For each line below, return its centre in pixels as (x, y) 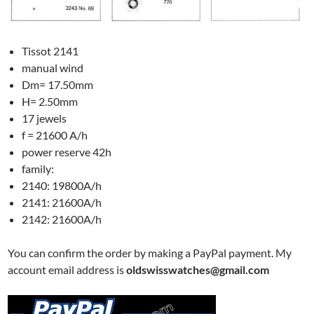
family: (38, 168)
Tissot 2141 (50, 50)
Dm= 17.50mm (58, 84)
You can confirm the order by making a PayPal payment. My (150, 252)
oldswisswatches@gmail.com (198, 269)
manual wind (53, 67)
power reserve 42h (67, 151)
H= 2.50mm (50, 101)
